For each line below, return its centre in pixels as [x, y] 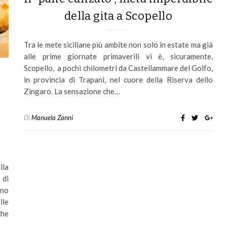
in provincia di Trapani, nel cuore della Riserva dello [118, 80]
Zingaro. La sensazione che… [72, 91]
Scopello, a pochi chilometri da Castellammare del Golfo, [118, 68]
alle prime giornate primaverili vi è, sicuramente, [118, 56]
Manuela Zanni [52, 118]
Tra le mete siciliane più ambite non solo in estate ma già [118, 45]
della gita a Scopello [118, 16]
